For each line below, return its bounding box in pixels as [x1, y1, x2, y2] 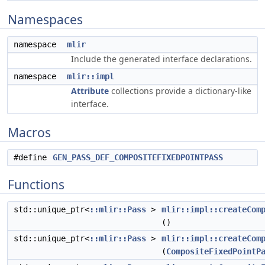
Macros [8, 124, 51, 141]
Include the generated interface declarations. [71, 53, 252, 64]
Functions [8, 176, 64, 193]
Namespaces [8, 11, 83, 28]
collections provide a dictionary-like [109, 85, 251, 96]
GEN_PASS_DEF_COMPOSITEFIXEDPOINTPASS [53, 153, 223, 162]
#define [14, 153, 51, 162]
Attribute [71, 85, 109, 96]
